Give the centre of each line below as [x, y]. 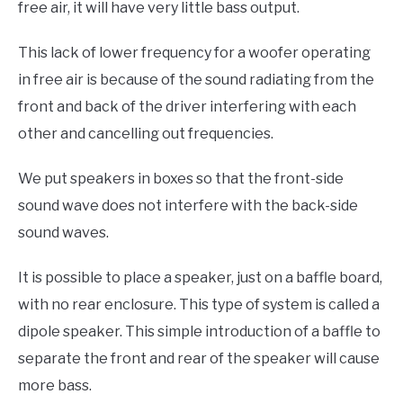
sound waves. [63, 232]
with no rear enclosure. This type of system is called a [199, 304]
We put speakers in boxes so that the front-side [181, 178]
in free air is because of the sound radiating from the [196, 79]
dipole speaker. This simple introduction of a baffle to [199, 331]
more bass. [55, 385]
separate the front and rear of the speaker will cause [199, 358]
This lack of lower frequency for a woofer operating [194, 52]
